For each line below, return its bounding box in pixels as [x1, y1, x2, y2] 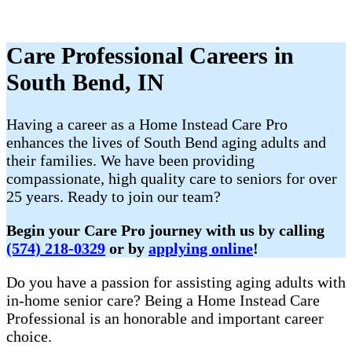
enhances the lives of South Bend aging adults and [6, 134, 326, 152]
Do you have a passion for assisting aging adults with [6, 273, 346, 291]
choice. [6, 328, 52, 346]
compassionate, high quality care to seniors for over [6, 170, 337, 188]
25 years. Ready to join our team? [6, 188, 221, 206]
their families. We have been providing [6, 152, 255, 170]
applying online [148, 240, 253, 258]
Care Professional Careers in [6, 42, 294, 69]
